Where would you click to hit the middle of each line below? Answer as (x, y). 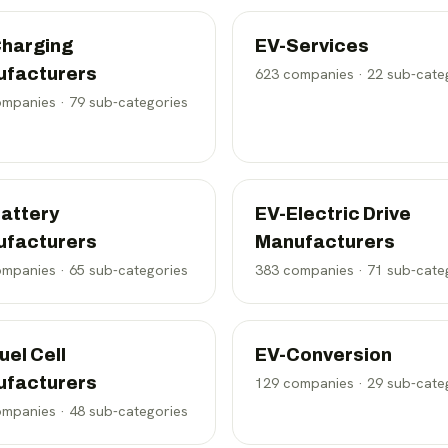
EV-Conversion (323, 355)
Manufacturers (325, 242)
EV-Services (312, 46)
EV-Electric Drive (333, 214)
